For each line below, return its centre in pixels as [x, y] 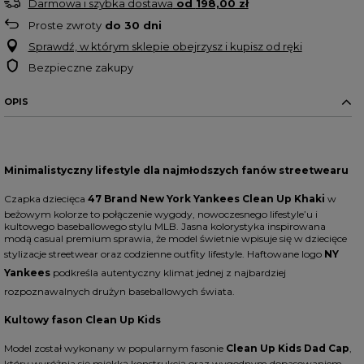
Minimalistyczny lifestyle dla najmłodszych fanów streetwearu [176, 170]
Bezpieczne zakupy [80, 67]
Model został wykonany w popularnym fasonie [115, 348]
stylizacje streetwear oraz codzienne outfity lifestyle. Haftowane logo [164, 254]
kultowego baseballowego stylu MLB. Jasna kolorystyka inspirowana [165, 226]
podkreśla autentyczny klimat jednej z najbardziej [168, 273]
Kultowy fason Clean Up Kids [82, 320]
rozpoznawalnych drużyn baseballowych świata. [119, 291]
